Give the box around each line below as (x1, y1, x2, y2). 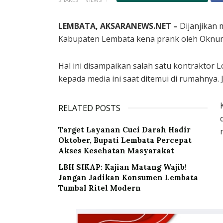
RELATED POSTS (58, 103, 120, 114)
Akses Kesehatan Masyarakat (58, 146, 174, 156)
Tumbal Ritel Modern (58, 183, 141, 193)
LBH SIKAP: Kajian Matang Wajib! (58, 162, 187, 172)
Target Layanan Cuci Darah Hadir (58, 125, 191, 135)
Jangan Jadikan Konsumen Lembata (58, 173, 198, 183)
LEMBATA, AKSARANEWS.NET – (58, 20, 178, 32)
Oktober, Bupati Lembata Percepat (58, 135, 192, 145)
